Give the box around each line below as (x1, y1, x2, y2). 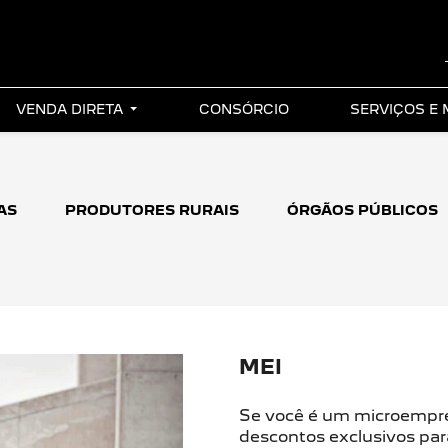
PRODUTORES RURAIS (65, 202, 239, 218)
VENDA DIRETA (16, 101, 128, 117)
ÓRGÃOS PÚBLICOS (287, 202, 438, 218)
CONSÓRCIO (198, 101, 289, 117)
